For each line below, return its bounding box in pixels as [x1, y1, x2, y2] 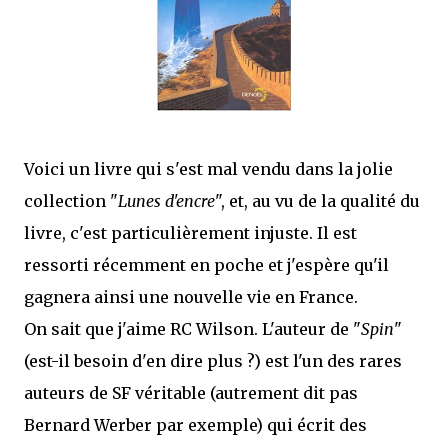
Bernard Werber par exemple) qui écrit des [24, 415, 367, 435]
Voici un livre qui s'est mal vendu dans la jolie [24, 159, 393, 179]
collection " [24, 191, 118, 211]
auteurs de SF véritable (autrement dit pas [24, 383, 358, 403]
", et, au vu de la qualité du [215, 191, 420, 211]
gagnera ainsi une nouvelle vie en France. [24, 287, 358, 307]
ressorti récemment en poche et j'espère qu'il [24, 255, 389, 275]
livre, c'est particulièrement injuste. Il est [24, 223, 357, 243]
